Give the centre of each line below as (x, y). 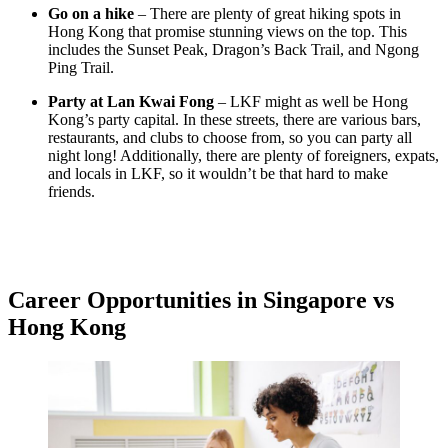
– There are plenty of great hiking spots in (269, 14)
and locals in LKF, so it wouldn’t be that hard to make (218, 174)
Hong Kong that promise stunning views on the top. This (227, 32)
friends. (73, 192)
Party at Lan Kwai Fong (131, 102)
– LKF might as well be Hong (311, 102)
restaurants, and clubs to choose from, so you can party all (230, 138)
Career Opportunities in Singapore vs (201, 300)
